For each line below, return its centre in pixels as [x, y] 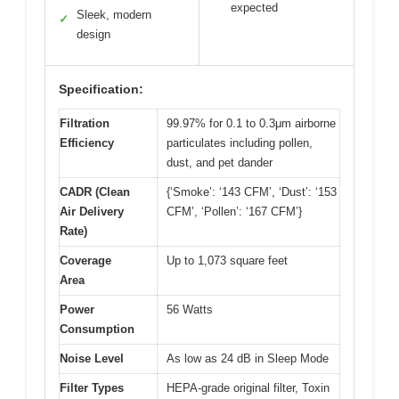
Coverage [85, 260]
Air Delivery [92, 211]
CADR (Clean [95, 191]
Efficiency [87, 142]
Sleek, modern [114, 14]
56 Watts [190, 309]
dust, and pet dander [220, 162]
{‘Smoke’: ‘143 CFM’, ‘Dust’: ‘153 [252, 191]
